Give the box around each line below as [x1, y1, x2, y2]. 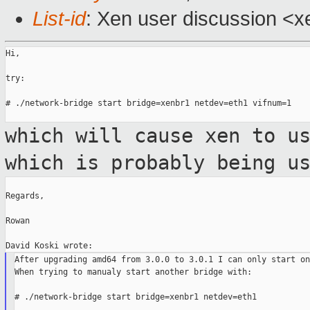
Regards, [6, 191, 44, 201]
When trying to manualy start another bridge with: [14, 267, 252, 277]
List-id [33, 8, 86, 30]
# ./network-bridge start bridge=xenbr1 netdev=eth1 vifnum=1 [6, 98, 291, 109]
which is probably [5, 151, 217, 175]
